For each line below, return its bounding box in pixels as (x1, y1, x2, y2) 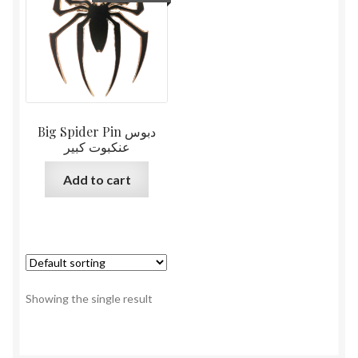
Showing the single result (26, 291, 153, 305)
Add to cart (62, 171, 131, 187)
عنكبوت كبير (63, 138, 130, 156)
